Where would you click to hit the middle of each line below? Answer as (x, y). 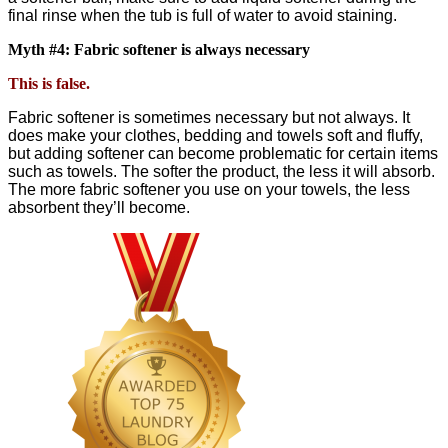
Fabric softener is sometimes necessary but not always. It (209, 118)
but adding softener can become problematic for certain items (223, 154)
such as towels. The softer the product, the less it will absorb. (221, 172)
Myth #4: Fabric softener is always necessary (159, 50)
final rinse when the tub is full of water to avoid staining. (202, 16)
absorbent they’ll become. (99, 208)
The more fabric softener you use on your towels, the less (209, 190)
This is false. (49, 84)
